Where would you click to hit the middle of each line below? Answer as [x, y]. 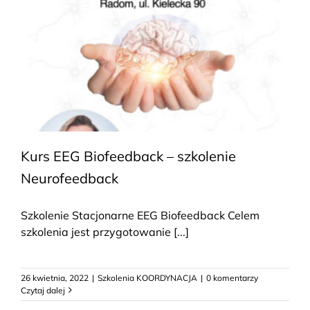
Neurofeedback [70, 178]
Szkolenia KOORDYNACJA [147, 277]
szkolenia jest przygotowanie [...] [105, 231]
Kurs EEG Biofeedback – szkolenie [128, 156]
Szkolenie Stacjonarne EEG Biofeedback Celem [140, 215]
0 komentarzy [232, 277]
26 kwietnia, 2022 [55, 277]
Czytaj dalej [43, 290]
